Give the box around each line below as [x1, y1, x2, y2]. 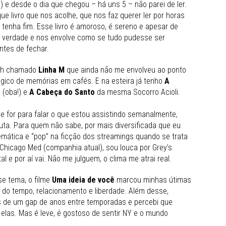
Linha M [38, 65, 65, 75]
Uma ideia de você [52, 175, 115, 185]
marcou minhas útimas [115, 175, 191, 185]
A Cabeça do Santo [29, 87, 95, 97]
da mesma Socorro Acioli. [95, 87, 180, 97]
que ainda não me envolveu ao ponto [65, 65, 186, 75]
